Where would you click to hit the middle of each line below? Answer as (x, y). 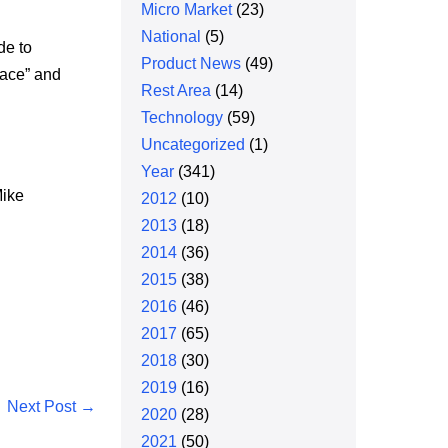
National (171, 36)
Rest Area (176, 90)
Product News (191, 63)
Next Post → (52, 406)
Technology (182, 117)
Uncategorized (193, 144)
